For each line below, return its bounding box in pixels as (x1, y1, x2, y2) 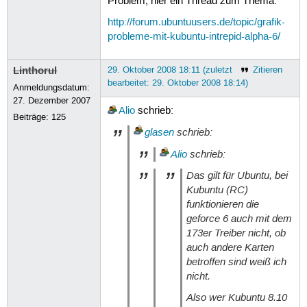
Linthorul (13, 63, 58, 77)
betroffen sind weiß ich (186, 254, 286, 269)
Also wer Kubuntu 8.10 (186, 291, 287, 305)
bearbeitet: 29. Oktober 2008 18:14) (107, 77, 248, 88)
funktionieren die (186, 197, 259, 211)
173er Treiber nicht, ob (186, 225, 286, 240)
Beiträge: (13, 111, 52, 123)
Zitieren (252, 64, 282, 75)
